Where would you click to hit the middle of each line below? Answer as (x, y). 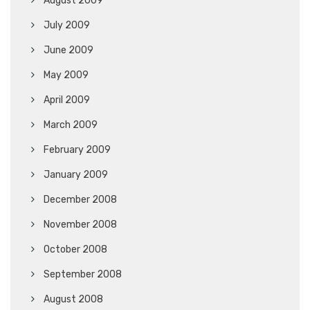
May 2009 (66, 75)
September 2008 (83, 274)
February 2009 (77, 149)
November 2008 (80, 224)
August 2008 (73, 299)
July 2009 (67, 25)
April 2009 (67, 100)
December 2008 (80, 199)
